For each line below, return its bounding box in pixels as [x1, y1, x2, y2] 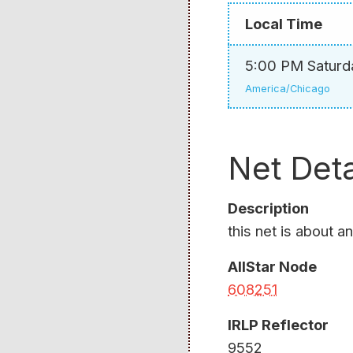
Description [228, 199, 309, 217]
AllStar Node [228, 258, 317, 276]
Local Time [245, 15, 322, 33]
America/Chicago [245, 83, 330, 95]
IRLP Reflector [228, 316, 329, 334]
